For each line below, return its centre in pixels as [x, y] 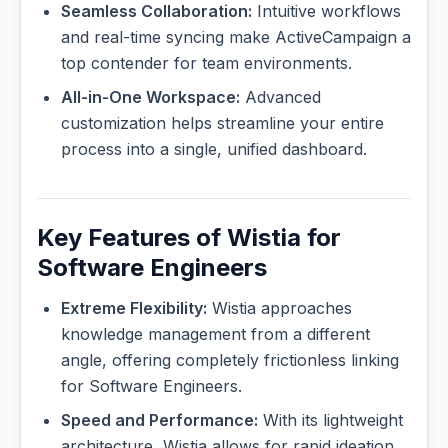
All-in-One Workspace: [150, 97]
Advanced [280, 97]
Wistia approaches [279, 308]
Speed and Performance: [159, 420]
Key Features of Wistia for [189, 238]
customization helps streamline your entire [222, 123]
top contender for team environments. [206, 63]
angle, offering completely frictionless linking [230, 360]
